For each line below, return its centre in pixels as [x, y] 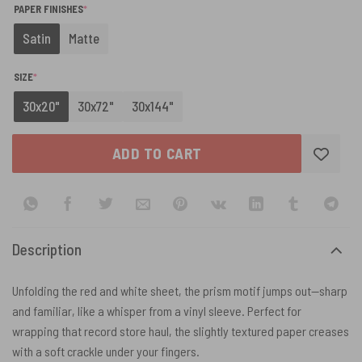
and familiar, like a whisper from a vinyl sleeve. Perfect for [157, 310]
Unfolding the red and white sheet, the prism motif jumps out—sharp [180, 290]
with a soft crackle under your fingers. [106, 351]
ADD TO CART [157, 154]
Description [47, 249]
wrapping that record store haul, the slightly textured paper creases [181, 330]
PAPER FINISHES [48, 9]
